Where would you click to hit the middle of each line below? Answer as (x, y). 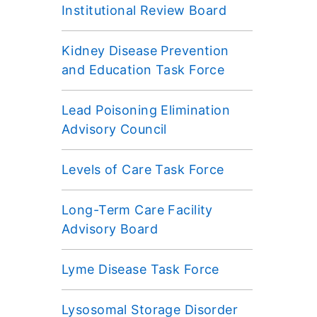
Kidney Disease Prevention (145, 50)
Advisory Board (110, 229)
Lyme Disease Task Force (140, 269)
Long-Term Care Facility (137, 209)
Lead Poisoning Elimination (146, 110)
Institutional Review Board (144, 10)
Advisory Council (114, 129)
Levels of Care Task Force (143, 169)
